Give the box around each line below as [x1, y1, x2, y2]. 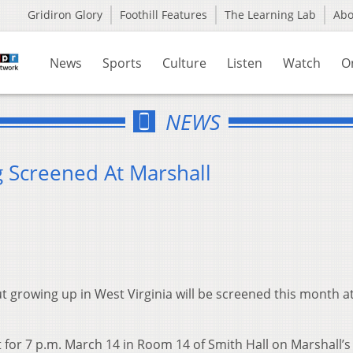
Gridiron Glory [28, 7, 102, 22]
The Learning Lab [225, 7, 316, 22]
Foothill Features [120, 7, 207, 22]
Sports [102, 54, 142, 72]
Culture [162, 54, 206, 72]
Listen [227, 54, 262, 72]
